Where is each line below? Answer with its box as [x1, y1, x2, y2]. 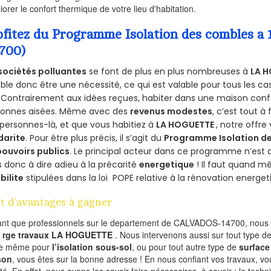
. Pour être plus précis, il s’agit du [25, 131, 165, 144]
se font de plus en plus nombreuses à [87, 65, 251, 77]
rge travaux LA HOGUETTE [2, 228, 116, 241]
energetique [139, 158, 195, 171]
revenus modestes [130, 105, 213, 117]
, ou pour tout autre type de [132, 240, 240, 253]
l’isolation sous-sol [52, 240, 132, 253]
